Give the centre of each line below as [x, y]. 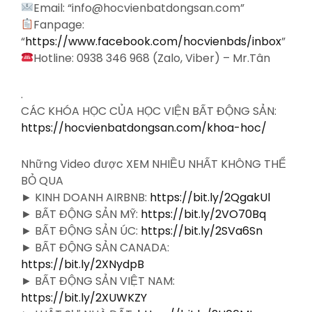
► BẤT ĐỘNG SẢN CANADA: [95, 247]
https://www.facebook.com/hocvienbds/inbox [153, 41]
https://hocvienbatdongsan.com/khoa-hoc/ [144, 127]
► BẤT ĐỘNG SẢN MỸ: [81, 214]
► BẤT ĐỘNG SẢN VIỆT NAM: [98, 281]
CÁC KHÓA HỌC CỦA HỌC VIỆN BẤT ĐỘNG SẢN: [149, 111]
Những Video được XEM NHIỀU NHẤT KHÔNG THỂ [154, 164]
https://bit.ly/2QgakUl [210, 197]
